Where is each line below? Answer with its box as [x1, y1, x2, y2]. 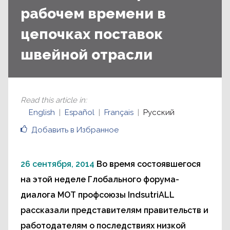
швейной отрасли [21, 46, 152, 63]
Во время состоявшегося [97, 159, 201, 169]
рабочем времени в [21, 5, 166, 22]
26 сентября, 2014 [21, 159, 94, 169]
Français [104, 108, 133, 117]
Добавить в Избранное [31, 125, 119, 135]
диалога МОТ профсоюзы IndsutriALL [21, 190, 175, 200]
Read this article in [21, 95, 85, 105]
